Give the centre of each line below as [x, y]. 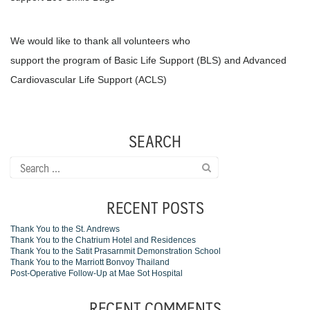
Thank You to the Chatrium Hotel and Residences [103, 240]
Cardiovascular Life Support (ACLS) [89, 80]
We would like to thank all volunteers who [100, 41]
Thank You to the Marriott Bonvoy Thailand [90, 262]
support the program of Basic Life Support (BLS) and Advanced [148, 61]
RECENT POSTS [155, 207]
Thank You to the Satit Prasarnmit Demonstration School [116, 251]
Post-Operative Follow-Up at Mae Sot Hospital [97, 273]
